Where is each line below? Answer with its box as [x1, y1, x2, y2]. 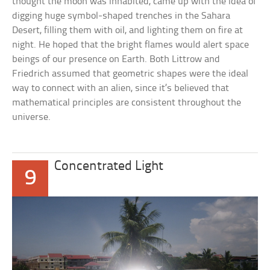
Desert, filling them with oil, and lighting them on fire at [12, 25, 243, 36]
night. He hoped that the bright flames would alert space [12, 40, 250, 51]
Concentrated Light [54, 160, 164, 174]
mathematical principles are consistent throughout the [12, 98, 242, 108]
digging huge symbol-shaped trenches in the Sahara [12, 11, 231, 22]
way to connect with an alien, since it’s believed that [12, 83, 230, 94]
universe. [12, 112, 51, 123]
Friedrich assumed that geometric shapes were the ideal [12, 69, 249, 80]
